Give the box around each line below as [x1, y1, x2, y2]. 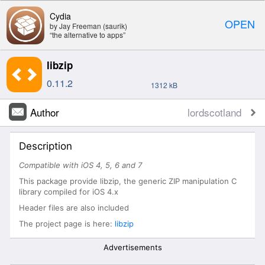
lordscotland [188, 104, 241, 119]
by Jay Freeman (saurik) [50, 20, 127, 31]
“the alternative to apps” [50, 29, 125, 40]
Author [30, 104, 59, 119]
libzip [47, 57, 73, 72]
